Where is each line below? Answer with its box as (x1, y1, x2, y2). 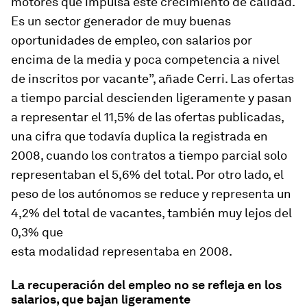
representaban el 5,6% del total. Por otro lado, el (11, 167, 284, 182)
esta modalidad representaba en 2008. (11, 244, 232, 258)
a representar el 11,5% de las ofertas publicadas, (11, 110, 284, 124)
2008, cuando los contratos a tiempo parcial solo (11, 148, 287, 162)
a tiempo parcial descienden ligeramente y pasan (11, 90, 292, 105)
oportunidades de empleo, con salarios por (11, 33, 252, 47)
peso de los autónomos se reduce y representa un (11, 186, 291, 201)
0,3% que (11, 225, 63, 239)
